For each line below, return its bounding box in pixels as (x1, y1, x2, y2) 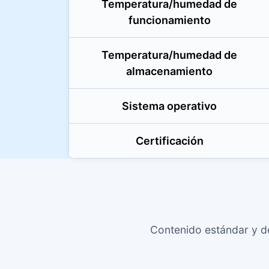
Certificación (135, 134, 204, 147)
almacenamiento (126, 65, 213, 77)
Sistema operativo (122, 100, 217, 112)
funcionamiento (128, 14, 211, 26)
